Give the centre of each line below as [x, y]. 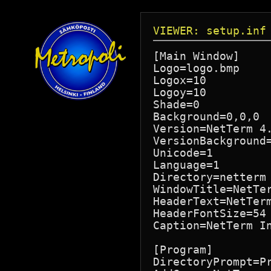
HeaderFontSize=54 [210, 213]
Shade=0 [176, 104]
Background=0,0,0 [206, 116]
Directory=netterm [210, 177]
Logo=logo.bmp [196, 68]
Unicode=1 [183, 153]
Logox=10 [180, 80]
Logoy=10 [180, 92]
